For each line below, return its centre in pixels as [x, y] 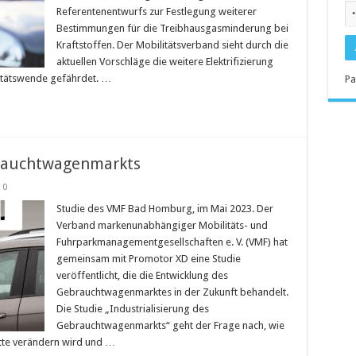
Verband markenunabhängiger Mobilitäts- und [162, 226]
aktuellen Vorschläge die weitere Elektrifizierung [164, 62]
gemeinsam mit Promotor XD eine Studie [148, 259]
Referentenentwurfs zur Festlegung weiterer [156, 12]
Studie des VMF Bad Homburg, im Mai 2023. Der [164, 209]
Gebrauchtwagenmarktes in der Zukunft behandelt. [172, 292]
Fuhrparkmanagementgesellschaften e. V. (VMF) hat [172, 242]
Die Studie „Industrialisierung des [132, 309]
